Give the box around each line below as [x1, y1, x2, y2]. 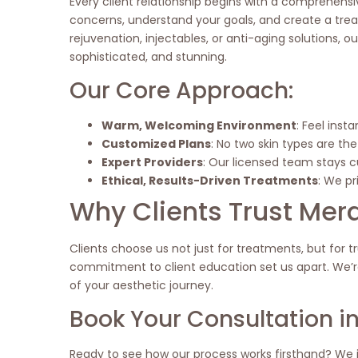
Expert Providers [101, 154, 204, 171]
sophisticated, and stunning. [70, 48, 228, 65]
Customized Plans [101, 136, 212, 153]
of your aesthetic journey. [70, 277, 214, 294]
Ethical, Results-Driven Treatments [101, 173, 319, 189]
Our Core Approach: [70, 75, 294, 107]
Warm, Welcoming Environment [101, 117, 297, 134]
